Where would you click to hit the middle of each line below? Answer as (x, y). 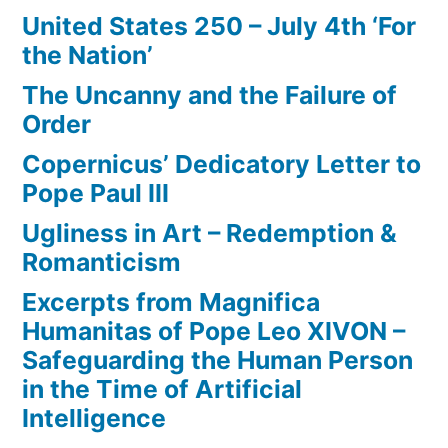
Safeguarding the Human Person (217, 360)
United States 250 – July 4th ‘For (219, 26)
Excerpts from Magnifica (171, 302)
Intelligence (94, 418)
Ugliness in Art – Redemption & (209, 233)
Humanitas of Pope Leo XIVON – (213, 331)
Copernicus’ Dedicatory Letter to (221, 164)
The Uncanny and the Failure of (209, 95)
